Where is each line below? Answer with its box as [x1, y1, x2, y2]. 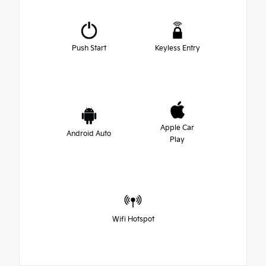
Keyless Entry [154, 44, 200, 53]
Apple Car [160, 123, 194, 133]
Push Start [71, 44, 106, 53]
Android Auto [66, 129, 111, 139]
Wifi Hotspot [112, 215, 154, 224]
